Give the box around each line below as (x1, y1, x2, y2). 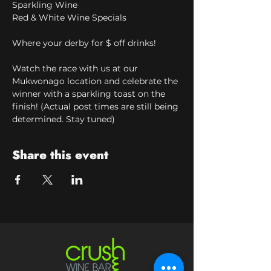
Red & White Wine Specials (12, 12, 126, 23)
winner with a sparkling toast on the (12, 88, 168, 99)
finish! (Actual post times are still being (12, 101, 181, 112)
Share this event (12, 146, 108, 164)
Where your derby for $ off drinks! (12, 38, 156, 48)
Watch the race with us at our (12, 63, 140, 74)
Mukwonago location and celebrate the (12, 76, 180, 87)
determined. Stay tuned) (12, 114, 115, 125)
